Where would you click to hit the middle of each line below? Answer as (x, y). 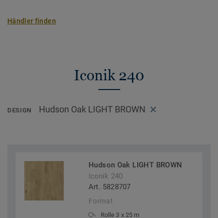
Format (101, 201)
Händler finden (32, 21)
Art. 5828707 (110, 187)
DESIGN (19, 110)
